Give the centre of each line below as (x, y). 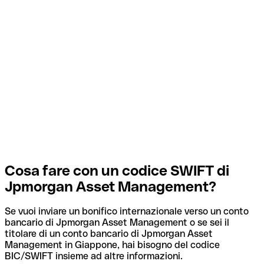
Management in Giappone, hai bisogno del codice (112, 245)
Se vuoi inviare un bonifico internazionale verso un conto (127, 212)
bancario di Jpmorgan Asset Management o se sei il (117, 223)
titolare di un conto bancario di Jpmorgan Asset (109, 234)
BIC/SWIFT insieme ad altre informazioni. (94, 256)
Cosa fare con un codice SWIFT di (117, 170)
